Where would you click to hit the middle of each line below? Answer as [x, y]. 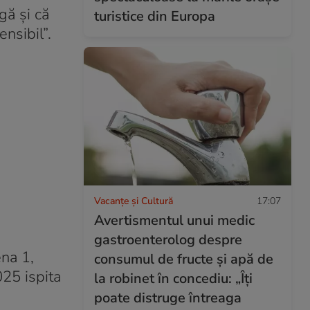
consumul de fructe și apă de [184, 259]
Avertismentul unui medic [174, 220]
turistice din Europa [155, 16]
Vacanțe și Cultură [134, 201]
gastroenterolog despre [168, 239]
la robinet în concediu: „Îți [173, 278]
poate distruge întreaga [168, 298]
